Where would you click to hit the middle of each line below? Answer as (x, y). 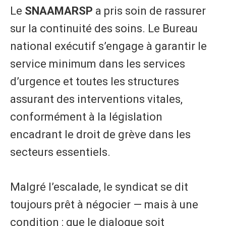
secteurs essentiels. (60, 152)
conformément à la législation (86, 117)
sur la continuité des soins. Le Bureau (104, 29)
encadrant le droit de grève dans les (100, 135)
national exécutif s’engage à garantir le (108, 46)
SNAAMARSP (59, 11)
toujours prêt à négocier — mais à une (104, 205)
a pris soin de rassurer (149, 11)
